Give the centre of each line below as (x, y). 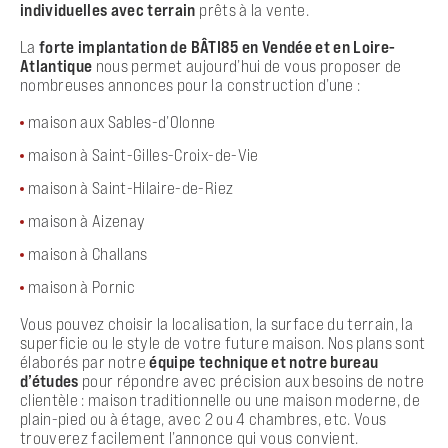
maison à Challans (88, 253)
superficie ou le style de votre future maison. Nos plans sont (223, 342)
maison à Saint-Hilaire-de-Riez (131, 187)
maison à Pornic (82, 286)
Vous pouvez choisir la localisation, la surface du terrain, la (217, 323)
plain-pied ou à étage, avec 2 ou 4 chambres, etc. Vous (203, 418)
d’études (49, 380)
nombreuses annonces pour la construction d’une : (190, 84)
